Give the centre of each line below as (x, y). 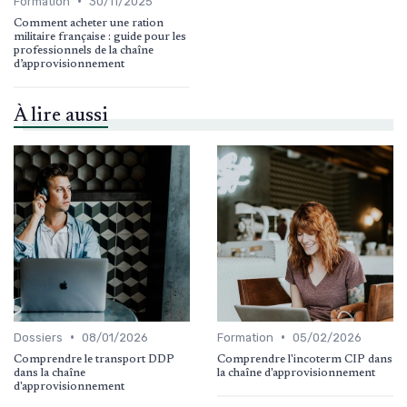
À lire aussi (61, 116)
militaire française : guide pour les (100, 37)
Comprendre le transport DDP (94, 359)
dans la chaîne (50, 373)
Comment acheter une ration (89, 23)
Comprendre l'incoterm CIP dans (305, 359)
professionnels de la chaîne (84, 50)
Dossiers (38, 337)
